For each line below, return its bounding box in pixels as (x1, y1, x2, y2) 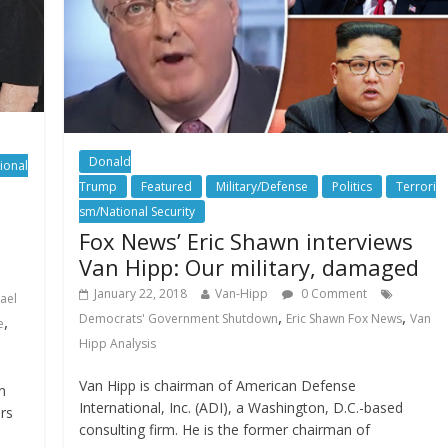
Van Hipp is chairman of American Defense (79, 375, 357, 395)
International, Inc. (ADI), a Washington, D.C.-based (79, 397, 404, 417)
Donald (89, 152, 132, 170)
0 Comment (298, 284, 368, 302)
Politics (332, 177, 373, 195)
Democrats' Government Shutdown (79, 309, 279, 327)
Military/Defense (216, 177, 309, 195)
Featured (141, 177, 193, 195)
